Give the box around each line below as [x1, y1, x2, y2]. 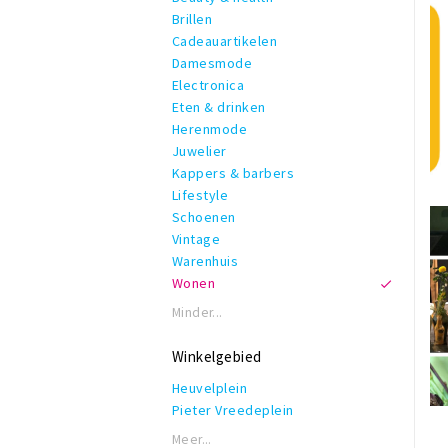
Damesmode [172, 54, 253, 72]
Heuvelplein [172, 379, 248, 397]
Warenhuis [172, 252, 239, 270]
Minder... [172, 304, 223, 321]
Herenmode [172, 120, 248, 138]
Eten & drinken [172, 98, 266, 116]
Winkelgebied [172, 347, 262, 366]
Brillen [172, 10, 213, 28]
